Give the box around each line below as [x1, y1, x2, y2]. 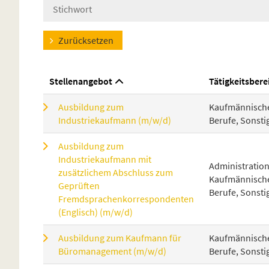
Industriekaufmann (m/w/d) [58, 113, 171, 126]
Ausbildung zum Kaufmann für [58, 231, 181, 244]
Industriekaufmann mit [58, 153, 151, 165]
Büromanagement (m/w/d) [58, 244, 166, 257]
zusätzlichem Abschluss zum [58, 166, 173, 178]
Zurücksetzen [58, 34, 114, 46]
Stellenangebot [49, 74, 112, 87]
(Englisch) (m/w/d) [58, 205, 133, 218]
